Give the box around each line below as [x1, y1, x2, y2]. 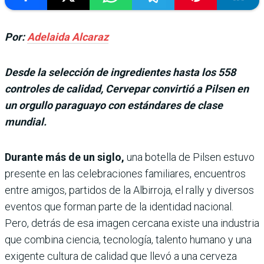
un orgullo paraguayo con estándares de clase [5, 98, 223, 111]
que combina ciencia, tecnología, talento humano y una [5, 233, 252, 246]
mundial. [5, 115, 47, 128]
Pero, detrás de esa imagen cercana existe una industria [5, 216, 259, 229]
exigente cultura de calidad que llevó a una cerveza [5, 249, 237, 262]
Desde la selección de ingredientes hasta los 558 [5, 65, 236, 78]
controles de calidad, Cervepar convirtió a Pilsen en [5, 82, 249, 95]
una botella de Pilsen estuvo [124, 150, 255, 163]
